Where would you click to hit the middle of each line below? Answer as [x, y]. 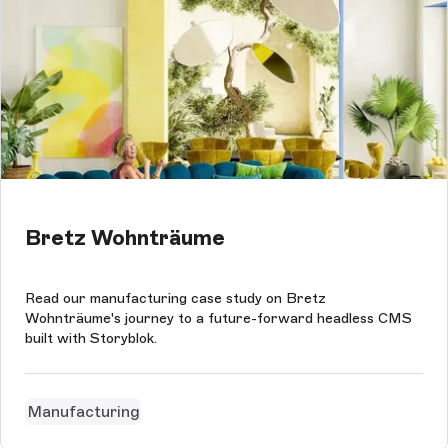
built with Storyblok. [91, 339]
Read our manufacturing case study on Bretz [175, 299]
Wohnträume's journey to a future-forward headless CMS [218, 319]
